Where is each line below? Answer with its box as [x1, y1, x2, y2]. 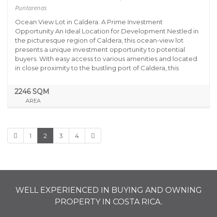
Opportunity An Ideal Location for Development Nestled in [15, 27, 199, 35]
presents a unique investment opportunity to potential [15, 46, 185, 53]
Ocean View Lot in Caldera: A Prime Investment [15, 18, 163, 26]
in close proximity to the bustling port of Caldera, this [15, 64, 179, 72]
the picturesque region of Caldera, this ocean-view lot [15, 36, 184, 44]
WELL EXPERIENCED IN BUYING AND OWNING [15, 186, 202, 195]
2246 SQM [14, 87, 49, 96]
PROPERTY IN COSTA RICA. [55, 197, 162, 206]
